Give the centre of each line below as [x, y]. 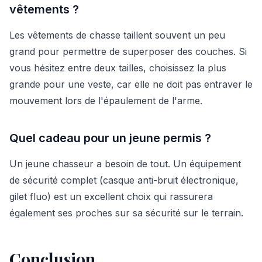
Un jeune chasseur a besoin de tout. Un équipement [125, 163]
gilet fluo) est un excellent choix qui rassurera [111, 196]
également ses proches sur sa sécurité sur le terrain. [126, 213]
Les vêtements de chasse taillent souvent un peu [117, 35]
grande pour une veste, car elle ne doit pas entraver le [131, 84]
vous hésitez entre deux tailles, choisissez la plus [118, 68]
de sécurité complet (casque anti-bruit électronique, [124, 180]
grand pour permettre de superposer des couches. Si [128, 51]
